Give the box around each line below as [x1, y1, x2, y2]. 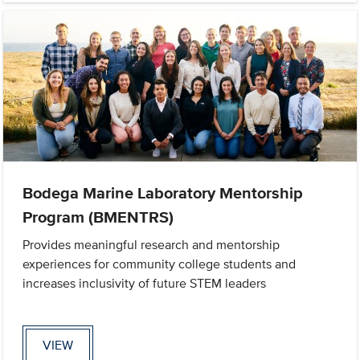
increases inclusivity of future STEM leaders [22, 273, 267, 292]
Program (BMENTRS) [22, 204, 174, 229]
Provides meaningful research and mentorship [22, 235, 280, 254]
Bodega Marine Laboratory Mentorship [22, 180, 304, 205]
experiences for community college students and [22, 254, 297, 273]
